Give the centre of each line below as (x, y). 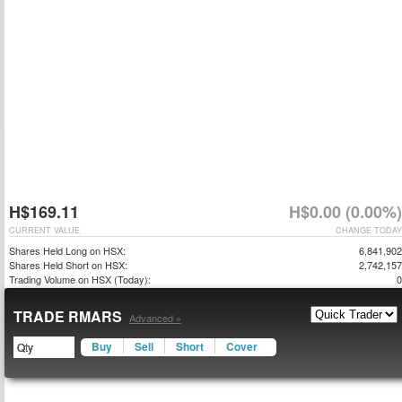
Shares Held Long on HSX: (67, 250)
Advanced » (155, 318)
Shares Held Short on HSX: (68, 265)
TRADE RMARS (70, 316)
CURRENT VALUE (44, 230)
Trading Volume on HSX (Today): (80, 279)
